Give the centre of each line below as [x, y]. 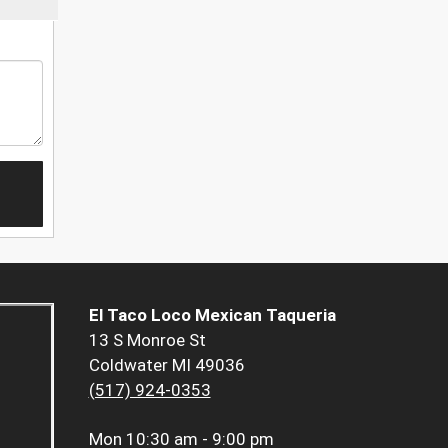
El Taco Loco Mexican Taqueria [212, 315]
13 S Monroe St [147, 340]
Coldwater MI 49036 [166, 365]
